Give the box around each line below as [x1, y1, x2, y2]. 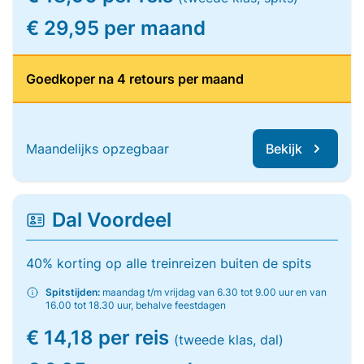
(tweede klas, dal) [174, 331, 284, 348]
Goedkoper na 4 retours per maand [26, 71, 244, 87]
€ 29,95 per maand [26, 16, 206, 40]
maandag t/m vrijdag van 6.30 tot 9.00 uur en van [100, 286, 327, 298]
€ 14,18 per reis [26, 326, 174, 349]
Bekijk [266, 141, 302, 157]
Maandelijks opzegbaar [26, 141, 169, 157]
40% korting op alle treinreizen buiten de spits [26, 255, 311, 271]
